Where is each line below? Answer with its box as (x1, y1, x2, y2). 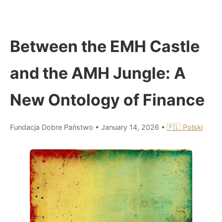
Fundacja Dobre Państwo (10, 122, 93, 131)
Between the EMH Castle (10, 36, 200, 56)
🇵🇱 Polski (167, 122, 203, 131)
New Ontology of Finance (10, 90, 205, 110)
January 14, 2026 (101, 122, 161, 131)
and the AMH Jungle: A (10, 63, 186, 83)
